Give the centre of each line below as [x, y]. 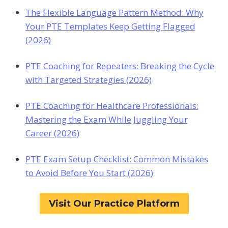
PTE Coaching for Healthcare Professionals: [112, 106]
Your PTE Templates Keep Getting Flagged [110, 26]
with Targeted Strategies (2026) [88, 80]
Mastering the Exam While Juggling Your [106, 120]
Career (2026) [52, 133]
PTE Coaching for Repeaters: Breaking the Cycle [120, 66]
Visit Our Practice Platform [114, 203]
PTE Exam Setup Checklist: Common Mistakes [117, 159]
